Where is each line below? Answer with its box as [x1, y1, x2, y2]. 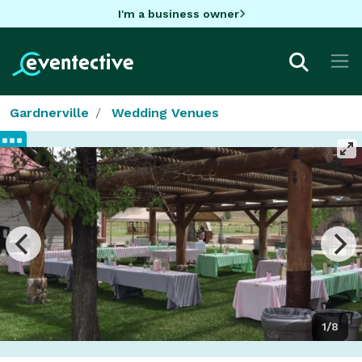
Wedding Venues [112, 104, 219, 120]
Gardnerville [10, 104, 89, 120]
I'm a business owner [117, 6, 239, 20]
